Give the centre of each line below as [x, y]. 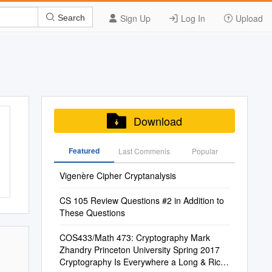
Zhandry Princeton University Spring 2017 [139, 250]
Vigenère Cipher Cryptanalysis [117, 175]
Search [70, 17]
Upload [248, 18]
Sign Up [134, 18]
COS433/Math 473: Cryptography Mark [134, 237]
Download [158, 121]
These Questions [92, 212]
